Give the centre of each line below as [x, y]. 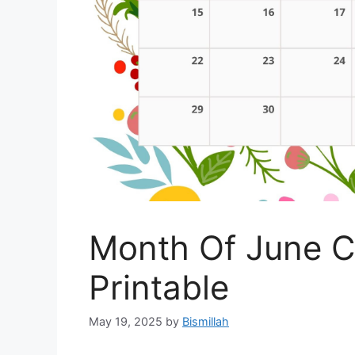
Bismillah [206, 321]
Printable [159, 287]
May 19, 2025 [126, 321]
